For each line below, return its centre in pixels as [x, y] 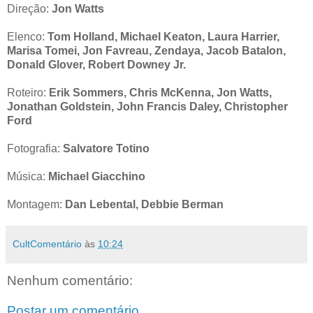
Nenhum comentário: [70, 280]
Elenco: [27, 36]
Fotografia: [35, 148]
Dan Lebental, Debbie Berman [144, 204]
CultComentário [47, 243]
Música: [28, 176]
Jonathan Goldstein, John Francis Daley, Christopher [147, 106]
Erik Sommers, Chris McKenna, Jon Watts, [160, 92]
